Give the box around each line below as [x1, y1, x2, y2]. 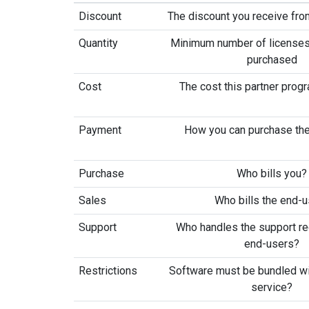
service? [251, 281, 292, 294]
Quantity [79, 37, 118, 50]
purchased [246, 53, 297, 66]
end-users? [244, 237, 299, 250]
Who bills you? [237, 167, 307, 180]
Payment [79, 123, 121, 137]
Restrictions [79, 264, 137, 277]
